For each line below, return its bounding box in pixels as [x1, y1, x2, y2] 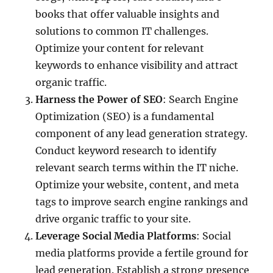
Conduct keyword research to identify [35, 144, 217, 157]
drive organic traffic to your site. [35, 212, 191, 225]
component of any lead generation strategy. [35, 127, 248, 140]
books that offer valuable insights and [35, 7, 220, 20]
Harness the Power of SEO [35, 93, 163, 105]
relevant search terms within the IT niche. [35, 161, 239, 174]
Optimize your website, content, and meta [35, 178, 239, 191]
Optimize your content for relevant [35, 41, 205, 54]
